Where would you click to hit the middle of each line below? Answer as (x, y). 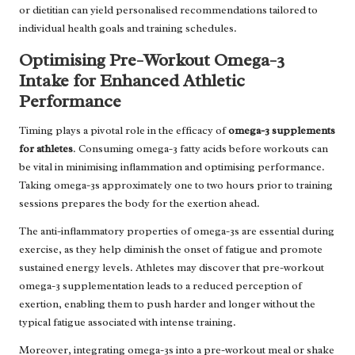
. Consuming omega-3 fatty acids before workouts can (200, 148)
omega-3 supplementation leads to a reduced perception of (160, 285)
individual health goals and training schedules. (128, 28)
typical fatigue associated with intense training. (128, 322)
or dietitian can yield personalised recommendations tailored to (168, 10)
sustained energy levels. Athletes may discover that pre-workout (172, 267)
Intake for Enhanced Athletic (132, 80)
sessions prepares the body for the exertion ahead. (139, 203)
